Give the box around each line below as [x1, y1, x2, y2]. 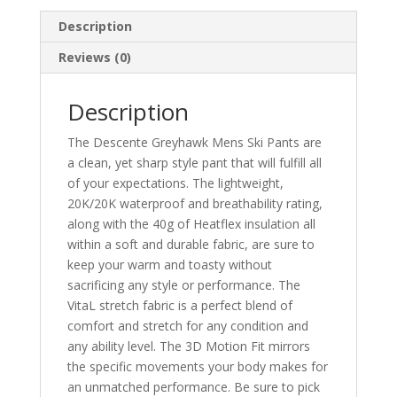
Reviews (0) [58, 49, 131, 66]
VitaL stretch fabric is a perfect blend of [66, 297, 292, 315]
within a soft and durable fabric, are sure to [66, 236, 315, 253]
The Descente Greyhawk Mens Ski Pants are [66, 134, 322, 152]
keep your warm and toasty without [66, 256, 272, 274]
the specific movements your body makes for [66, 358, 328, 376]
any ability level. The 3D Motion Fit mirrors [66, 338, 310, 355]
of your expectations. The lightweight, [66, 175, 284, 192]
